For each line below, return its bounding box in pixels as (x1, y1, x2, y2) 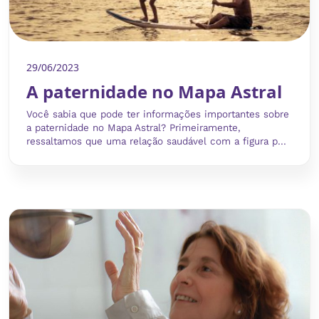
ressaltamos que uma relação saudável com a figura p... (26, 135, 286, 148)
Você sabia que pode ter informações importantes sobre (26, 108, 289, 121)
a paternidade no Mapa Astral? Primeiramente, (26, 122, 241, 135)
